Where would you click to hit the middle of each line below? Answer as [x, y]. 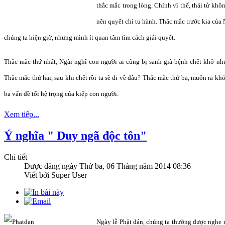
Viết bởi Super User [55, 175]
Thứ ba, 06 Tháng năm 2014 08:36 [135, 166]
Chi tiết [16, 157]
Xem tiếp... [22, 114]
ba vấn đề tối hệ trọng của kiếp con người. [61, 93]
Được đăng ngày [52, 166]
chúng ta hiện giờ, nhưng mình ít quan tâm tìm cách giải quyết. [90, 37]
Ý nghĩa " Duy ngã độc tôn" [75, 135]
